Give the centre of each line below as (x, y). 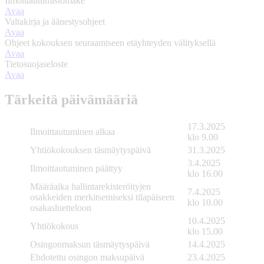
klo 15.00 (205, 231)
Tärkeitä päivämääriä (71, 100)
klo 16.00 (205, 173)
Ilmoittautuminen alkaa (72, 131)
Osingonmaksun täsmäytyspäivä (91, 244)
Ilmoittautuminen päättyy (76, 168)
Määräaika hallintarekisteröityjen (90, 186)
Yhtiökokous (54, 226)
